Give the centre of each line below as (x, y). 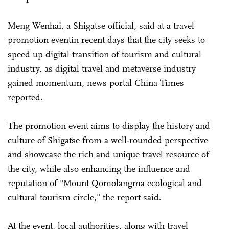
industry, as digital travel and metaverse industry (102, 68)
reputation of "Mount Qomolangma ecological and (105, 183)
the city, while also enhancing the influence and (99, 168)
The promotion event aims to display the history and (109, 125)
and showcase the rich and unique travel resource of (108, 154)
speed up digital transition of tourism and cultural (105, 54)
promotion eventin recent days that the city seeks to (106, 40)
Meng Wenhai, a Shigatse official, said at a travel (101, 25)
